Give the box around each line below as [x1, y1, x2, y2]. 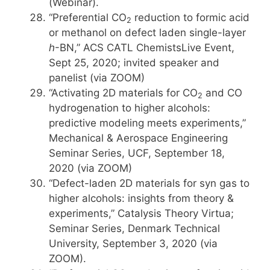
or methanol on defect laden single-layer [49, 27, 246, 39]
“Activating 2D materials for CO [49, 87, 198, 99]
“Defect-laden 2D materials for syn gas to [49, 177, 250, 189]
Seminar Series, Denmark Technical [49, 222, 220, 234]
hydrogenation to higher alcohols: [49, 102, 210, 114]
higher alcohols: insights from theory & [49, 192, 234, 204]
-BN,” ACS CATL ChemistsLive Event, [55, 42, 234, 54]
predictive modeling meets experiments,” [49, 117, 246, 129]
